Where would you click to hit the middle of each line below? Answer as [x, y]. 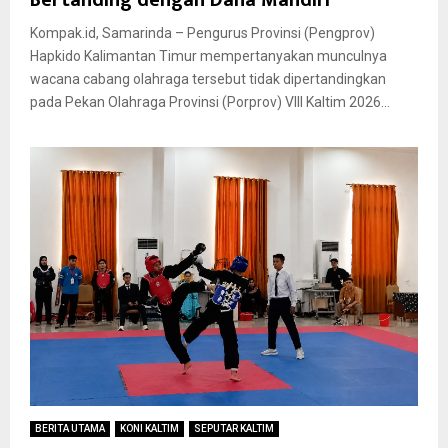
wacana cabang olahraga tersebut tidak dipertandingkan [208, 78]
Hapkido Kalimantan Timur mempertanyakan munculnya [208, 55]
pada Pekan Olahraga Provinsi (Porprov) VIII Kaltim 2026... [210, 101]
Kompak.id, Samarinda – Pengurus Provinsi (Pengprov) [202, 32]
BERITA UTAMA [70, 428]
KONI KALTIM [149, 428]
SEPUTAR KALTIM [234, 428]
